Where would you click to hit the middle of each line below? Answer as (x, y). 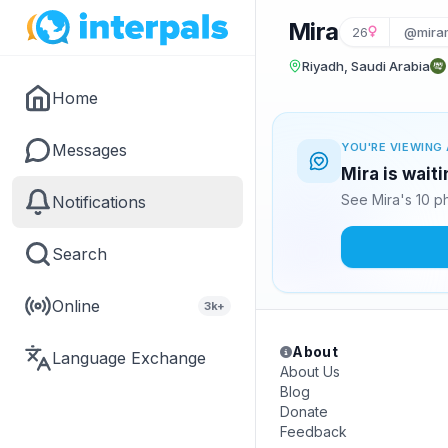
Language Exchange (129, 358)
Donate (304, 411)
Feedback (313, 431)
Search (79, 254)
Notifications (99, 202)
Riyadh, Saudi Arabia (366, 66)
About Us (310, 371)
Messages (89, 150)
